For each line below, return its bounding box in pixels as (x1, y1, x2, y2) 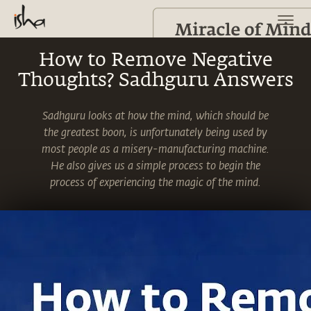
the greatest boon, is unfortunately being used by (44, 124, 267, 139)
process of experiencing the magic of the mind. (50, 174, 261, 189)
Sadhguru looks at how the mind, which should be (42, 108, 269, 122)
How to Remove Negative (38, 51, 273, 70)
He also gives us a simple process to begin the (51, 158, 260, 172)
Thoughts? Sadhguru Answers (17, 72, 294, 90)
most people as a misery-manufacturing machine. (42, 141, 269, 155)
